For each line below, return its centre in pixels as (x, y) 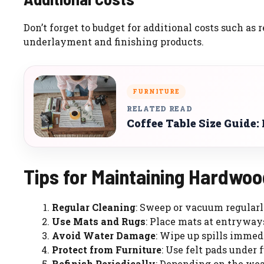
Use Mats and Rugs (99, 222)
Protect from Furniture (107, 250)
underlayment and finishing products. (114, 42)
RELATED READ (160, 108)
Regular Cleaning (94, 207)
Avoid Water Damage (104, 236)
